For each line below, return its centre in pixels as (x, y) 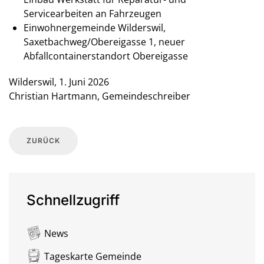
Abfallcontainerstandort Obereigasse (106, 56)
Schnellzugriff (73, 200)
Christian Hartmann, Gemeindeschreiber (100, 96)
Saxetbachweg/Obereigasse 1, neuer (104, 42)
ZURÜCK (43, 141)
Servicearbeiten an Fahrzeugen (93, 14)
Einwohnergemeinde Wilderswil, (95, 28)
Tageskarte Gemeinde (93, 256)
